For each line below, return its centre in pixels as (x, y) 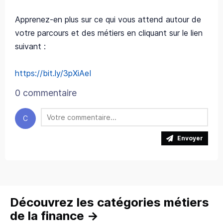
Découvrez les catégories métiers (110, 202)
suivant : (30, 47)
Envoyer (190, 138)
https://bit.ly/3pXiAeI (53, 73)
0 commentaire (46, 93)
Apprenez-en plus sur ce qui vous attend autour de (108, 20)
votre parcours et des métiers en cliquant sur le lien (109, 33)
